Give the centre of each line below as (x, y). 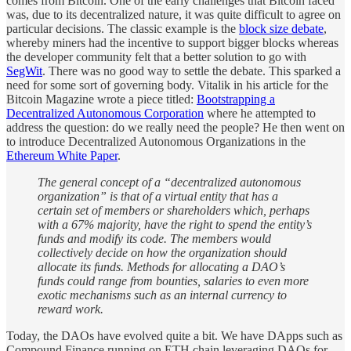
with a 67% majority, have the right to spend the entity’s (175, 224)
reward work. (71, 309)
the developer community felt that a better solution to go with (156, 56)
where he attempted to (260, 113)
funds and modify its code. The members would (154, 238)
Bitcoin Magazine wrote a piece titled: (101, 99)
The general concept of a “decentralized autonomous (169, 182)
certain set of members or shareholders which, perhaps (174, 210)
